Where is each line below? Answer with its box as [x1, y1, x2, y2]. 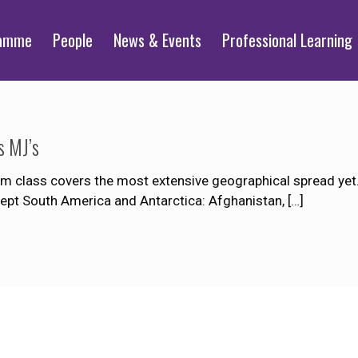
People [53, 28, 93, 52]
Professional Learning [222, 28, 353, 52]
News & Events [113, 28, 202, 52]
